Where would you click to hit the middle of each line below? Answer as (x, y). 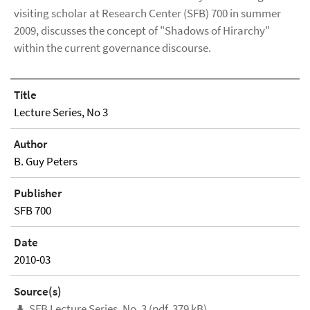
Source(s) (38, 291)
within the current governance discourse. (112, 47)
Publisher (38, 193)
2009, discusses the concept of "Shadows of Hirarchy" (142, 30)
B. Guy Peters (46, 161)
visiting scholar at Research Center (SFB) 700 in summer (147, 13)
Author (30, 144)
